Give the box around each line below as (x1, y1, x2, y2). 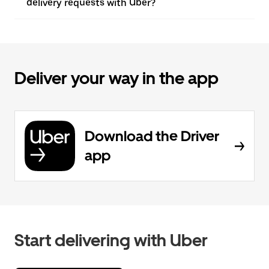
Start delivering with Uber (14, 230, 208, 250)
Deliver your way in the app (14, 68, 219, 88)
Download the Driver (85, 127, 219, 145)
